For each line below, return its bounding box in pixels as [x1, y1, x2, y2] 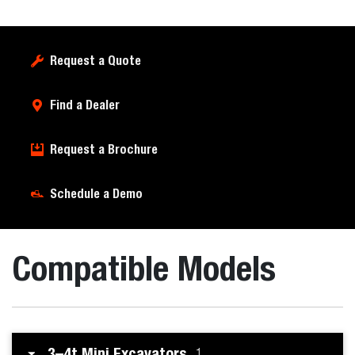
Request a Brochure [50, 142, 158, 157]
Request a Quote [50, 53, 141, 68]
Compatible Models [12, 247, 276, 288]
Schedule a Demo [50, 186, 143, 201]
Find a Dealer [50, 97, 120, 113]
